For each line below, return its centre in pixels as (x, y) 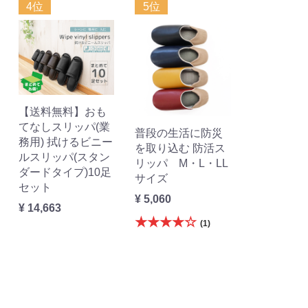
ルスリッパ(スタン (64, 157)
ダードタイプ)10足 (65, 173)
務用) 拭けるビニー (65, 142)
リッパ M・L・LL (182, 164)
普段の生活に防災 (179, 133)
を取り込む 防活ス (180, 148)
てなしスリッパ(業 (64, 127)
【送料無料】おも (62, 112)
